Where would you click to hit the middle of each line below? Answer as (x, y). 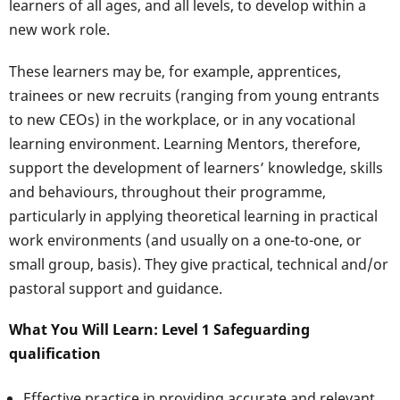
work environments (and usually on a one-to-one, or (185, 240)
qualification (55, 353)
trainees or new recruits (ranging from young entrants (194, 95)
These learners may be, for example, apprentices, (175, 71)
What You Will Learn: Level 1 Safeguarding (159, 329)
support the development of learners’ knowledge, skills (196, 167)
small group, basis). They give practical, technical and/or (199, 264)
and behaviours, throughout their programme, (167, 192)
